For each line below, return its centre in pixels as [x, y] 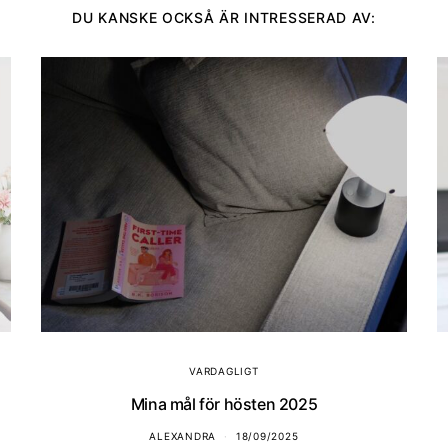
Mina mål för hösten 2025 [224, 404]
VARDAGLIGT [224, 371]
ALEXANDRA [183, 436]
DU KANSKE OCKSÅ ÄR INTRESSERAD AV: [224, 18]
